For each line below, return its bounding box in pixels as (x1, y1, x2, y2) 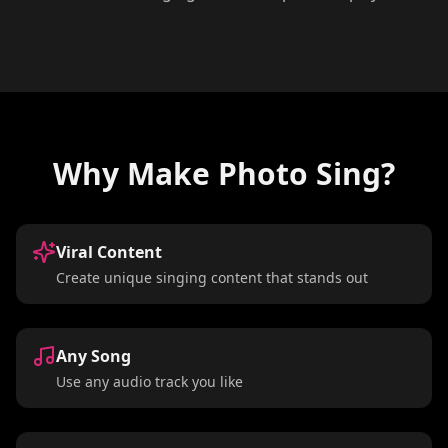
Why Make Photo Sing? (53, 153, 395, 194)
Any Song (56, 345, 131, 367)
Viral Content (56, 241, 162, 263)
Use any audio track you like (56, 372, 243, 391)
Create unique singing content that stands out (56, 268, 368, 287)
